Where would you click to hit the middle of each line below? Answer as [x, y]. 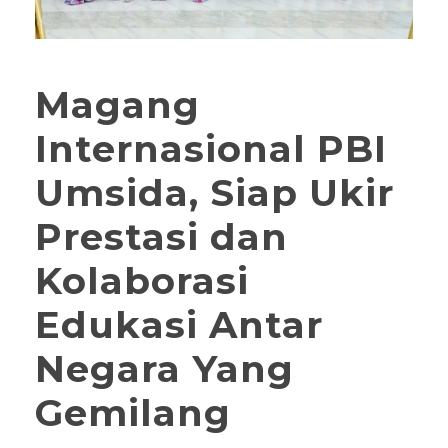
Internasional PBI [211, 148]
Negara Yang [164, 368]
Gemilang [133, 412]
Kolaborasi [142, 280]
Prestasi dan [161, 236]
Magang [117, 104]
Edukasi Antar [179, 324]
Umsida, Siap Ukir [214, 192]
